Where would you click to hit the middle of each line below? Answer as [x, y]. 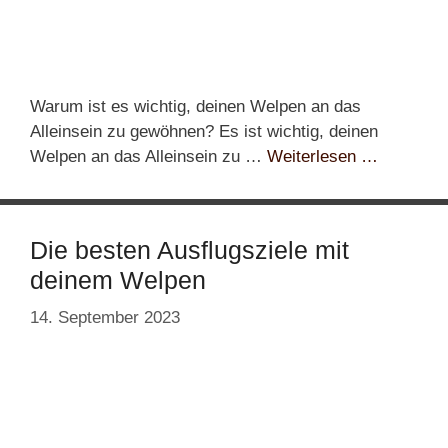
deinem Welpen [118, 279]
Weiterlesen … [322, 156]
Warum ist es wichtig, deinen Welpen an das [195, 106]
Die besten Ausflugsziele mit [189, 249]
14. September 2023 [105, 318]
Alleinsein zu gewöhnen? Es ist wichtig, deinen [204, 131]
